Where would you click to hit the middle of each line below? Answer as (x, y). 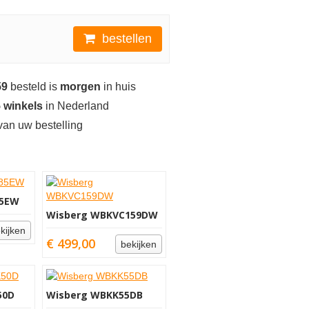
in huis (118, 87)
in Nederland (76, 106)
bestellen (125, 39)
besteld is (34, 87)
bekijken (139, 244)
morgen (80, 87)
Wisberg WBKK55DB (94, 295)
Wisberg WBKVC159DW (102, 215)
